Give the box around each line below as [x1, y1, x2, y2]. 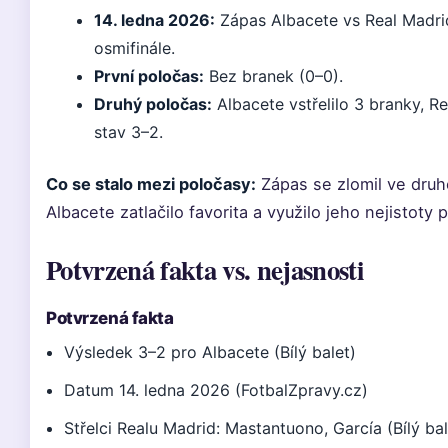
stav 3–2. [94, 122, 163, 142]
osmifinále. [94, 38, 175, 58]
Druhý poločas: [94, 94, 212, 114]
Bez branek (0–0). [204, 66, 343, 86]
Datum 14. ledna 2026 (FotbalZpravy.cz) [64, 380, 369, 400]
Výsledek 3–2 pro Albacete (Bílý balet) [64, 342, 357, 362]
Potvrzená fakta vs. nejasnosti [46, 250, 363, 289]
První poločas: [94, 66, 204, 86]
